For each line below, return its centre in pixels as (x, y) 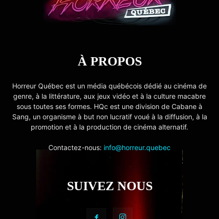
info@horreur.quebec (137, 147)
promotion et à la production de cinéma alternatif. (109, 127)
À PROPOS (109, 61)
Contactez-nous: (76, 147)
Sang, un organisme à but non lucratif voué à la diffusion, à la (109, 117)
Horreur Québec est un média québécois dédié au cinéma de (109, 86)
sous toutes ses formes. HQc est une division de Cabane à (109, 106)
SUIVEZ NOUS (109, 186)
